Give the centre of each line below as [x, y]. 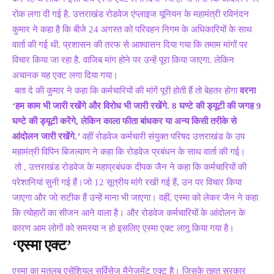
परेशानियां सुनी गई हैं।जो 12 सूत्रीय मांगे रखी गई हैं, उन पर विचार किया [127, 182]
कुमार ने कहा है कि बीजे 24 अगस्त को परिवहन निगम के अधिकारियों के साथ [132, 29]
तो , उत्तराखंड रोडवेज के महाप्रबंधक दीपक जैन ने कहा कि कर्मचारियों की [129, 167]
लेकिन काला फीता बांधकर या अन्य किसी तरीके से [159, 121]
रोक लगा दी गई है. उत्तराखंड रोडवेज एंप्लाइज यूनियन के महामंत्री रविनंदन [131, 14]
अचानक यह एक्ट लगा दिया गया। [65, 75]
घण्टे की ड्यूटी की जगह [218, 106]
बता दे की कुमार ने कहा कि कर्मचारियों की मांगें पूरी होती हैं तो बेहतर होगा [126, 90]
